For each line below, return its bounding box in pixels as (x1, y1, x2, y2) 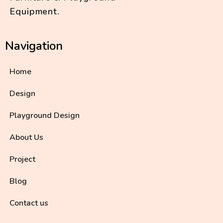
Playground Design (9, 110, 80, 121)
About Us (9, 131, 43, 143)
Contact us (9, 197, 48, 209)
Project (9, 153, 35, 165)
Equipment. (10, 5, 60, 18)
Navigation (5, 38, 63, 54)
